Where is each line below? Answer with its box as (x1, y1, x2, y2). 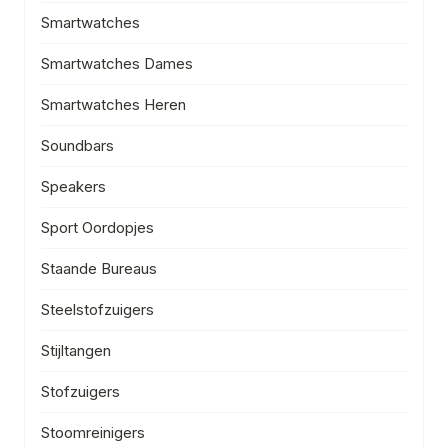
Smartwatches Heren (41, 94, 186, 114)
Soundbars (41, 135, 114, 155)
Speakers (41, 176, 106, 196)
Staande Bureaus (41, 258, 157, 278)
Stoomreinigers (41, 422, 145, 442)
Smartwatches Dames (41, 53, 193, 73)
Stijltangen (41, 340, 111, 360)
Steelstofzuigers (41, 299, 154, 319)
